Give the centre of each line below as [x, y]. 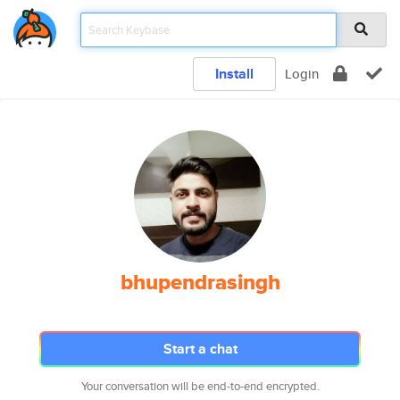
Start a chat [200, 349]
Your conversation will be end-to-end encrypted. [200, 386]
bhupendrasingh [200, 282]
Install [234, 74]
